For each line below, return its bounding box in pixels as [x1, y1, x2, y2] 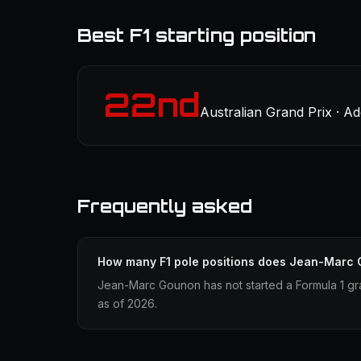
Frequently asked [77, 195, 252, 217]
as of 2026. [98, 297, 157, 310]
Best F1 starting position [77, 24, 316, 46]
